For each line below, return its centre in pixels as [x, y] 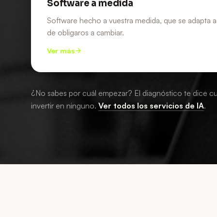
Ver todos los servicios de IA [151, 106]
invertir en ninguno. [64, 106]
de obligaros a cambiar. [85, 33]
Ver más [61, 51]
